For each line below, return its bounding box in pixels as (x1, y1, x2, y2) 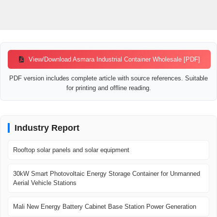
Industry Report (15, 123, 79, 133)
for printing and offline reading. (66, 84, 151, 92)
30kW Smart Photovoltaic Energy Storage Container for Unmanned (13, 170, 200, 178)
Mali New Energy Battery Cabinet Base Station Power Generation (13, 203, 196, 211)
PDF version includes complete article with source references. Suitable (9, 75, 208, 82)
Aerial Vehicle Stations (13, 179, 77, 187)
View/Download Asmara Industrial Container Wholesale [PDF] (26, 56, 200, 63)
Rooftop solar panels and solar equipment (13, 146, 129, 154)
